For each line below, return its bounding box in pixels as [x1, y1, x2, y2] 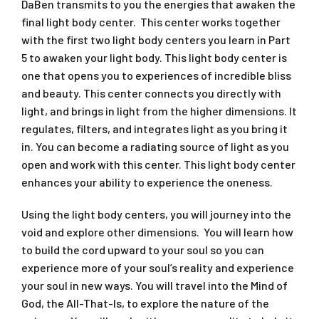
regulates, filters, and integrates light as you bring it [21, 121, 288, 135]
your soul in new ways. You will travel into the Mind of [21, 278, 288, 292]
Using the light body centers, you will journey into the [21, 206, 291, 221]
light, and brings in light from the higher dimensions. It [21, 103, 297, 117]
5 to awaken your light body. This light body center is [21, 50, 287, 64]
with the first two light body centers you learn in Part [21, 32, 291, 46]
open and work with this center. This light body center [21, 157, 296, 171]
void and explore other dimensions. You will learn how [21, 224, 293, 239]
